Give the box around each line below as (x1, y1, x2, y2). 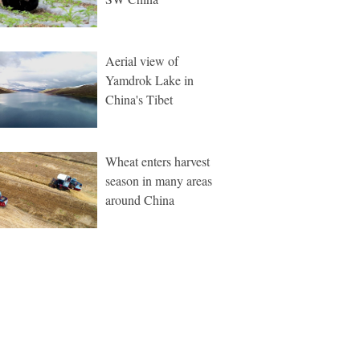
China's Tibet (105, 91, 173, 108)
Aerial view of (105, 52, 178, 69)
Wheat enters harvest (105, 153, 210, 170)
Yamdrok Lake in (105, 72, 194, 88)
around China (105, 191, 174, 208)
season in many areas (105, 172, 212, 189)
